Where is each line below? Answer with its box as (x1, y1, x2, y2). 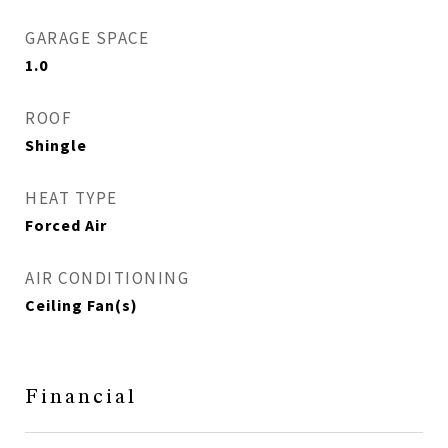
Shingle (25, 135, 87, 155)
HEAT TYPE (25, 187, 118, 209)
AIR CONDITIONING (25, 267, 189, 289)
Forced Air (25, 215, 107, 235)
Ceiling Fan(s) (25, 295, 138, 315)
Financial (25, 387, 137, 408)
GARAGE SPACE (25, 27, 149, 49)
